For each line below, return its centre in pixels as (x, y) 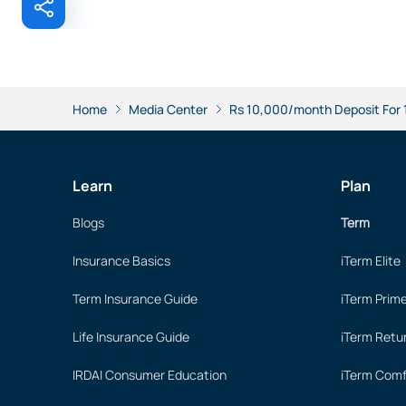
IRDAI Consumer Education (150, 375)
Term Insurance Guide (135, 299)
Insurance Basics (121, 261)
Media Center (168, 109)
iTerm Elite (371, 261)
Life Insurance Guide (131, 337)
